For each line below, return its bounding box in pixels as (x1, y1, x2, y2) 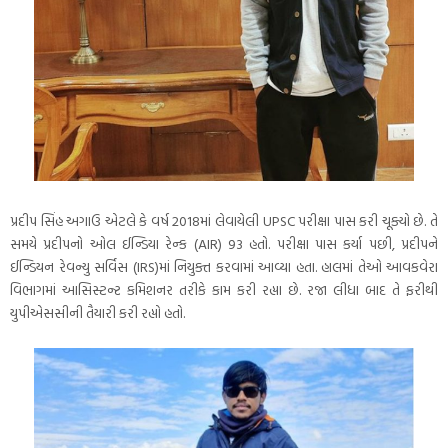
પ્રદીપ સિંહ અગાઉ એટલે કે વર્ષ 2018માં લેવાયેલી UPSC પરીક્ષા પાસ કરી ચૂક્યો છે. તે (10, 209, 438, 231)
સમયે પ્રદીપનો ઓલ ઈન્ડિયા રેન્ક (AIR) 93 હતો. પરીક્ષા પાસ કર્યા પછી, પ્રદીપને (10, 232, 438, 254)
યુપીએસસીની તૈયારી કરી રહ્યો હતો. (10, 301, 185, 323)
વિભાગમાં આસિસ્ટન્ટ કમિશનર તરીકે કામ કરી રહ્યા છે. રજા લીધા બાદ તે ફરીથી (10, 278, 438, 300)
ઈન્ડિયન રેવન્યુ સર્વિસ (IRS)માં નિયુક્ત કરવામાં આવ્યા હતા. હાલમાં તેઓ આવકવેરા (10, 255, 438, 277)
